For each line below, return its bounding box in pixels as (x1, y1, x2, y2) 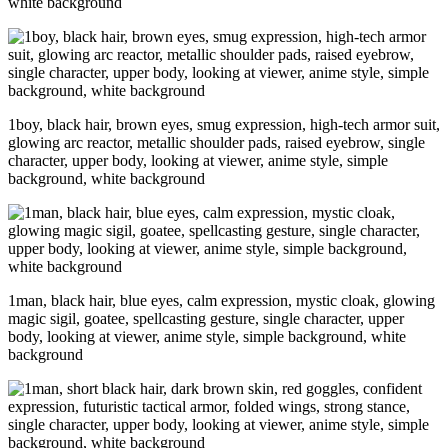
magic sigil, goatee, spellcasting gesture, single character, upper (8, 310, 404, 328)
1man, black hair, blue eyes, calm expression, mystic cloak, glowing (8, 292, 435, 310)
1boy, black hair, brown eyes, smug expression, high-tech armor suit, (8, 116, 440, 134)
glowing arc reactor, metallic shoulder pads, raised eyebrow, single (8, 134, 425, 152)
